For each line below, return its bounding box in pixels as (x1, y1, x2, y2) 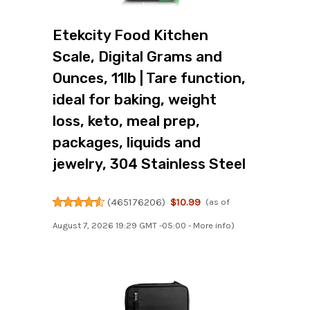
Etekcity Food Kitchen (53, 26, 208, 44)
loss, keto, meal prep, (53, 112, 200, 130)
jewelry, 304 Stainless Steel (53, 155, 246, 173)
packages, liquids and (53, 134, 201, 152)
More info (193, 220, 231, 231)
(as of (206, 197, 230, 208)
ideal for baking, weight (53, 91, 217, 109)
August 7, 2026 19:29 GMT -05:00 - (53, 220, 193, 231)
